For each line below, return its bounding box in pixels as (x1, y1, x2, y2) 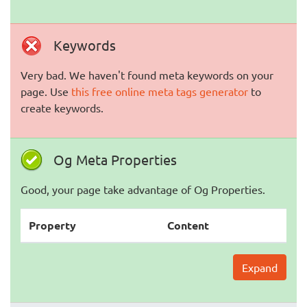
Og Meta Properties (53, 151, 177, 168)
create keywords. (21, 101, 103, 114)
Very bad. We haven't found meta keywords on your (21, 68, 273, 82)
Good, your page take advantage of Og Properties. (21, 182, 265, 196)
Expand (242, 260, 278, 274)
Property (29, 218, 76, 232)
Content (167, 218, 209, 232)
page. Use (21, 84, 71, 98)
